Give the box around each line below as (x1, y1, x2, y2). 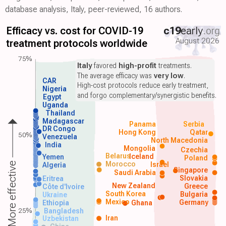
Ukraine (42, 190, 67, 199)
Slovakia (179, 174, 208, 182)
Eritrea (42, 174, 64, 183)
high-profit (119, 61, 157, 71)
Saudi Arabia (114, 168, 156, 177)
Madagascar (42, 117, 84, 126)
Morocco (105, 159, 136, 168)
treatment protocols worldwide (6, 38, 148, 50)
